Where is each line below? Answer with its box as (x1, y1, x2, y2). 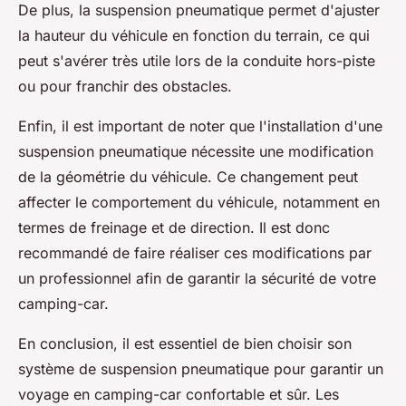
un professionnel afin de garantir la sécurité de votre (18, 268, 376, 287)
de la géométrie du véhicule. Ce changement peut (18, 167, 358, 186)
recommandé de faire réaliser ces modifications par (18, 243, 372, 262)
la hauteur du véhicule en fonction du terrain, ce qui (18, 25, 370, 44)
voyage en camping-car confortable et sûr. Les (18, 384, 339, 403)
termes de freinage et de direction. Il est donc (18, 217, 330, 237)
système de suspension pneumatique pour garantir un (18, 359, 383, 378)
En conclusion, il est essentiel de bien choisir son (18, 333, 352, 353)
